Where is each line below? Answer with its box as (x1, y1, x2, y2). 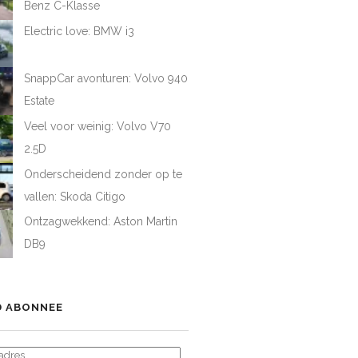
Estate (24, 94, 55, 108)
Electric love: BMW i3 (24, 24, 135, 38)
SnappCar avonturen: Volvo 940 (24, 72, 189, 86)
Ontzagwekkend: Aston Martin (24, 215, 178, 229)
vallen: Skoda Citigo (24, 189, 126, 203)
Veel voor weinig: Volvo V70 (24, 119, 172, 133)
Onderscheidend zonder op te (24, 167, 183, 181)
